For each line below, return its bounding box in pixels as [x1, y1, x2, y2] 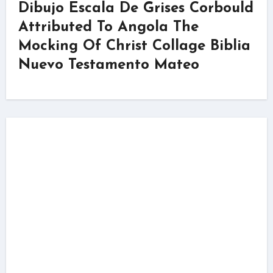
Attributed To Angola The [18, 19, 199, 35]
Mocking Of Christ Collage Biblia [18, 38, 250, 54]
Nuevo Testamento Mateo [18, 57, 199, 73]
